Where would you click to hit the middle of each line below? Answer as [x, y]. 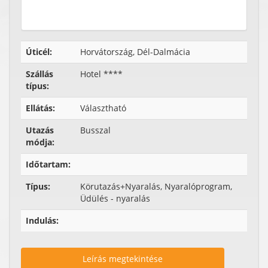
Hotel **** [101, 74]
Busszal [95, 130]
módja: [40, 142]
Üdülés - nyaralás [115, 198]
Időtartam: [48, 164]
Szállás [39, 74]
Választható [103, 108]
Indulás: [42, 220]
